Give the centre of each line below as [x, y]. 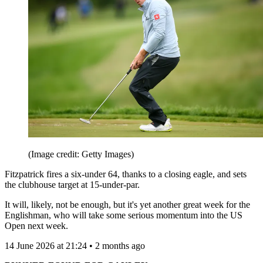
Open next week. [36, 226]
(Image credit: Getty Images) [81, 154]
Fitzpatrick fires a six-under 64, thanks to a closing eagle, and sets [126, 174]
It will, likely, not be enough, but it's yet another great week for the [127, 205]
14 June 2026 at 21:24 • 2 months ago [75, 246]
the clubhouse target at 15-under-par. [72, 185]
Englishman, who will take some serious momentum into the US [124, 215]
